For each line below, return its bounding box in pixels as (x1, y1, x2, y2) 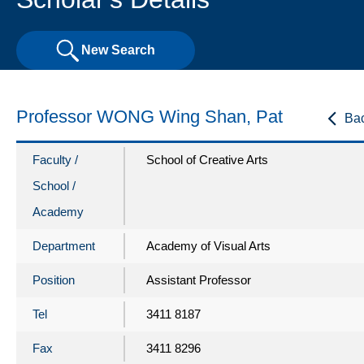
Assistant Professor (146, 272, 251, 287)
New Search (81, 43, 155, 58)
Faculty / (32, 152, 78, 167)
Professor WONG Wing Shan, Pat (16, 106, 283, 127)
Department (32, 238, 95, 253)
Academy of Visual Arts (146, 238, 271, 253)
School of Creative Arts (146, 152, 268, 167)
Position (32, 272, 75, 287)
